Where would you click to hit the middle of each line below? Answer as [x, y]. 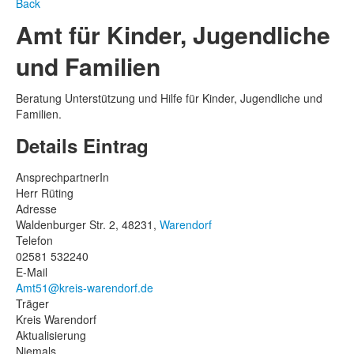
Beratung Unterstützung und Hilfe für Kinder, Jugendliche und [169, 98]
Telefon [34, 240]
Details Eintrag [82, 145]
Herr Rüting [45, 193]
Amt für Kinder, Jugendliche [173, 34]
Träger [32, 303]
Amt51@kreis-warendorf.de [85, 288]
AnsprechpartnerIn [62, 177]
